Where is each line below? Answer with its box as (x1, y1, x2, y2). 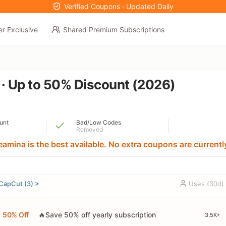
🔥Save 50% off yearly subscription (38, 210, 156, 219)
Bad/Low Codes (76, 118, 122, 126)
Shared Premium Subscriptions (63, 25, 164, 34)
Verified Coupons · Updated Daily (64, 2, 174, 11)
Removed (76, 125, 103, 133)
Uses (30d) (189, 179, 224, 188)
